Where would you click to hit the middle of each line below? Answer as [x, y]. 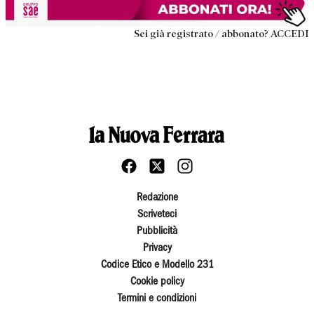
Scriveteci [157, 214]
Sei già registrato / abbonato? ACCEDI [221, 33]
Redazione [157, 197]
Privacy [157, 248]
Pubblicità [157, 231]
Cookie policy [157, 281]
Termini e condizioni [157, 298]
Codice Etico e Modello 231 [157, 265]
